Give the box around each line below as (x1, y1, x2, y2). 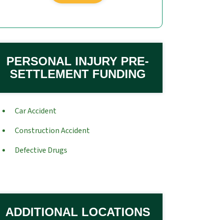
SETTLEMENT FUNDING (9, 67, 146, 81)
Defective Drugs (15, 145, 67, 156)
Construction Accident (15, 125, 90, 136)
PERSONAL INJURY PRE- (6, 55, 149, 68)
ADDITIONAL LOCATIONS (5, 205, 150, 219)
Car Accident (15, 106, 56, 116)
